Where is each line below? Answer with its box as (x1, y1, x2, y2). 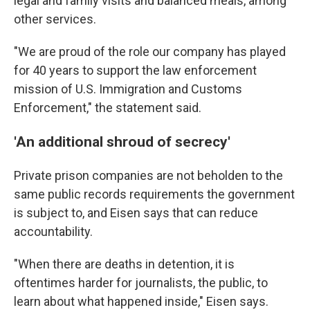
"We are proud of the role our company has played (14, 44, 286, 59)
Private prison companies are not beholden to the (14, 168, 283, 183)
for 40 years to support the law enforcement (14, 63, 257, 77)
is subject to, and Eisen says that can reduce (14, 206, 258, 220)
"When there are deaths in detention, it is (14, 257, 235, 271)
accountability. (14, 224, 93, 239)
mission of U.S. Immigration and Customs (14, 82, 242, 96)
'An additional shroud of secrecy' (14, 133, 230, 150)
